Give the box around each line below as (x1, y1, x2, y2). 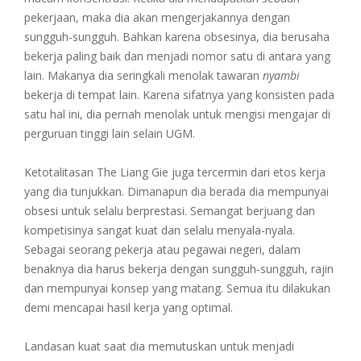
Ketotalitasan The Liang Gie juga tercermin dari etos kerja (24, 164, 326, 180)
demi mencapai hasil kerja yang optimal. (24, 300, 233, 316)
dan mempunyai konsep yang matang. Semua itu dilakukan (24, 280, 330, 297)
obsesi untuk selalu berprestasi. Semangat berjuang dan (24, 203, 315, 219)
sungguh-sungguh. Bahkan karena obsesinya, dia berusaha (24, 29, 330, 45)
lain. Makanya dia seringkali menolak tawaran (24, 68, 263, 84)
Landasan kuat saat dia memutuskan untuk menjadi (24, 338, 294, 355)
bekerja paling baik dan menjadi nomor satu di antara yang (24, 48, 330, 64)
